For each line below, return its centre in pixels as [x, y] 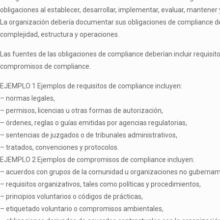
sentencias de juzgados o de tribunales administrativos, [92, 135]
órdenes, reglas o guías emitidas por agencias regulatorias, [96, 123]
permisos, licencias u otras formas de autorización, [84, 110]
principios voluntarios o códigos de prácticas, [74, 196]
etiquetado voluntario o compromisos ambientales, [85, 209]
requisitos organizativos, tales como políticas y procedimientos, [103, 184]
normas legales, [30, 98]
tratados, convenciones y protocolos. [62, 147]
